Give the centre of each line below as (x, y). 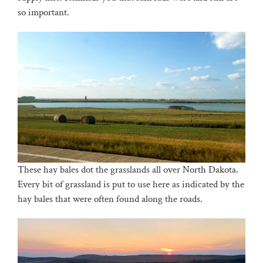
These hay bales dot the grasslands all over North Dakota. (128, 169)
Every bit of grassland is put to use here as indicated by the (131, 184)
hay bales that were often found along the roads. (110, 199)
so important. (43, 13)
